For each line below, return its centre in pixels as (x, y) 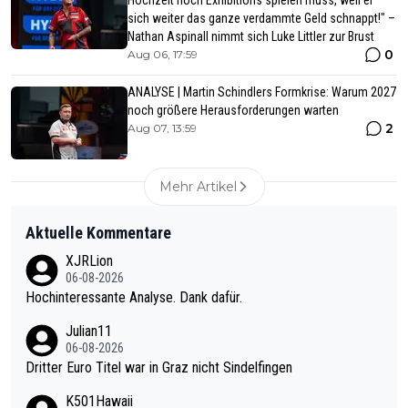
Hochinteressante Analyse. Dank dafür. (134, 297)
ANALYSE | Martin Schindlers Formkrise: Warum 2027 (262, 92)
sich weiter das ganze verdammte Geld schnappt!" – (261, 18)
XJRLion (89, 260)
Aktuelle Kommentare (98, 232)
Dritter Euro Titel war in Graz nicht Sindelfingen (159, 367)
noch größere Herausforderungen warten (233, 110)
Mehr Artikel (198, 186)
